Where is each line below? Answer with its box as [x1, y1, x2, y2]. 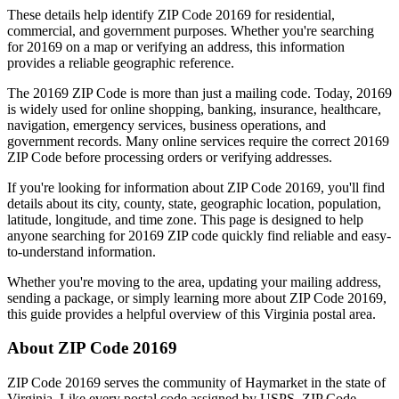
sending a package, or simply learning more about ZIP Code [7, 289, 344, 305]
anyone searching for [7, 227, 125, 243]
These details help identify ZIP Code [7, 6, 216, 22]
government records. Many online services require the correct [7, 133, 354, 149]
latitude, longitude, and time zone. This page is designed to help [7, 211, 363, 227]
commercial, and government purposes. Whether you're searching [7, 22, 374, 38]
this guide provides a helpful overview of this [7, 305, 260, 322]
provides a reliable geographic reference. [7, 54, 234, 70]
